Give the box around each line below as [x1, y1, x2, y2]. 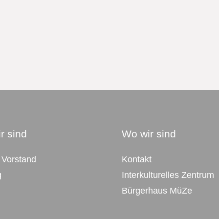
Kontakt [122, 154, 152, 165]
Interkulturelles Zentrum [122, 170, 214, 180]
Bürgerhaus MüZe [122, 186, 192, 196]
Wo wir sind [122, 128, 176, 140]
